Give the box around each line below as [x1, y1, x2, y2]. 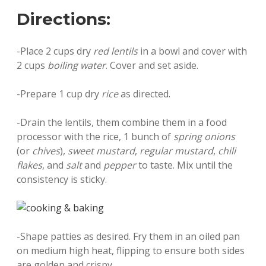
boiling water [47, 59, 106, 72]
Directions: [17, 9, 110, 29]
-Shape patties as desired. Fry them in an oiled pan [17, 230, 240, 243]
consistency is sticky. [17, 173, 107, 186]
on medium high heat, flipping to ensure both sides [17, 244, 245, 257]
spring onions [173, 130, 235, 143]
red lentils [93, 45, 138, 58]
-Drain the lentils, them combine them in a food [17, 116, 227, 129]
